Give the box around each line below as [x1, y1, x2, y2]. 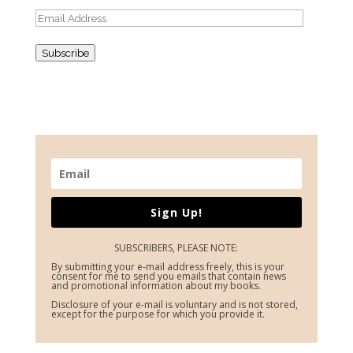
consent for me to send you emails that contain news [50, 269, 286, 284]
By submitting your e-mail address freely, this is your [50, 260, 284, 274]
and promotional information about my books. [50, 279, 261, 293]
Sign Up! [150, 205, 203, 221]
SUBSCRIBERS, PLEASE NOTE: [114, 241, 239, 255]
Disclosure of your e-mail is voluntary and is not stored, [50, 298, 298, 312]
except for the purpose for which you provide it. [50, 307, 265, 321]
